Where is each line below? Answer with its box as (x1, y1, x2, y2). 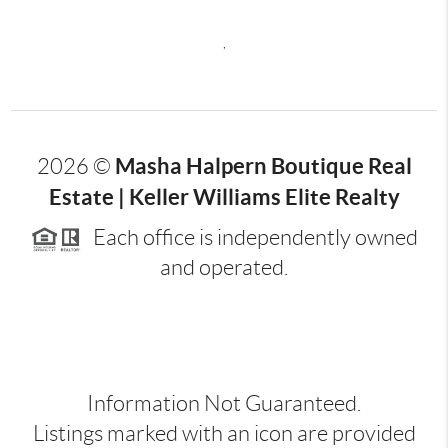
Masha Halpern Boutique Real (114, 152, 412, 178)
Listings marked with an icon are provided (32, 420, 416, 446)
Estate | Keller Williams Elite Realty (48, 183, 400, 209)
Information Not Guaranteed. (87, 390, 361, 416)
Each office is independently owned (80, 224, 418, 250)
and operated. (160, 254, 288, 280)
